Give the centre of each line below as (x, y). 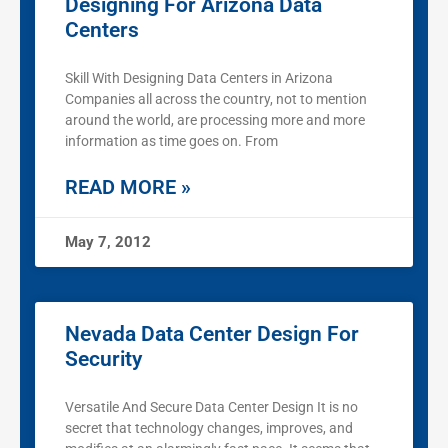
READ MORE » (128, 187)
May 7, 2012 (108, 242)
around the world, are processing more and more (215, 120)
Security (103, 359)
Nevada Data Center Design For (212, 334)
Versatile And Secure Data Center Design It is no (211, 407)
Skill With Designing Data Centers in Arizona (202, 78)
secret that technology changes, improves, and (209, 428)
